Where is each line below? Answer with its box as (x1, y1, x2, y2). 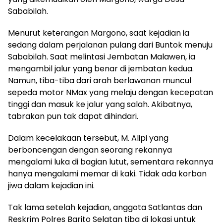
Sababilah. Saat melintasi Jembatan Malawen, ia (8, 51, 195, 62)
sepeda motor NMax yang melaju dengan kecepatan (8, 86, 213, 98)
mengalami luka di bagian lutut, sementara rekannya (8, 156, 213, 167)
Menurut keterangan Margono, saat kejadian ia (8, 27, 189, 39)
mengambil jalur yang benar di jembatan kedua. (8, 62, 194, 74)
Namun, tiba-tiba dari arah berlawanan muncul (8, 74, 191, 86)
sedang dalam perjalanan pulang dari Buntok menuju (8, 39, 213, 51)
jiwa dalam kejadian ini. (8, 179, 95, 191)
